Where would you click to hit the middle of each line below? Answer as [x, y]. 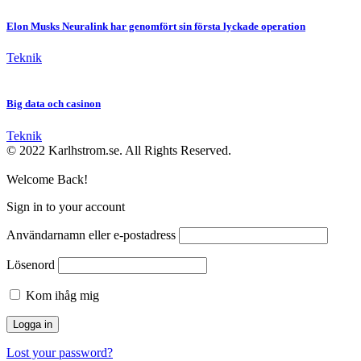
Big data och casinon [54, 104]
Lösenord [31, 264]
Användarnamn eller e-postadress [91, 234]
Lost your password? [60, 352]
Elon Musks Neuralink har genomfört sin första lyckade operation [156, 27]
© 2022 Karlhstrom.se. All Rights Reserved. [119, 150]
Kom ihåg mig [61, 295]
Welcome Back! [47, 179]
